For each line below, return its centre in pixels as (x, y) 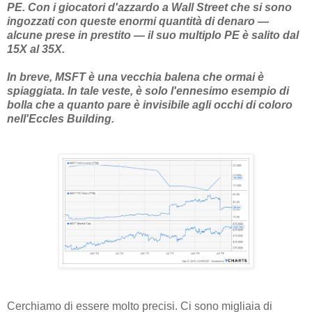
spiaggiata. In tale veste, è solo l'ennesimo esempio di (148, 91)
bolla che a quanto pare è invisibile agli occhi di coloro (150, 104)
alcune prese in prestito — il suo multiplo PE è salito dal (153, 35)
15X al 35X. (36, 49)
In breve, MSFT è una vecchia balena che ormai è (135, 77)
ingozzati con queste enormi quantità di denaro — (138, 21)
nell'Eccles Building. (61, 118)
